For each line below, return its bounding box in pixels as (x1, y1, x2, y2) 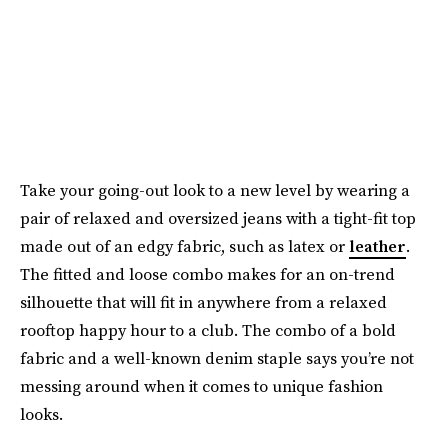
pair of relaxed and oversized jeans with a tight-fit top (20, 206, 416, 229)
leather (349, 234, 406, 257)
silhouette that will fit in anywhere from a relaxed (20, 290, 387, 313)
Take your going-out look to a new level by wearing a (20, 178, 410, 201)
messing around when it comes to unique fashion (20, 374, 383, 397)
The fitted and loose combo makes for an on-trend (20, 262, 395, 285)
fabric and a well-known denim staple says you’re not (20, 346, 414, 369)
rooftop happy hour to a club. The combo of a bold (20, 318, 396, 341)
